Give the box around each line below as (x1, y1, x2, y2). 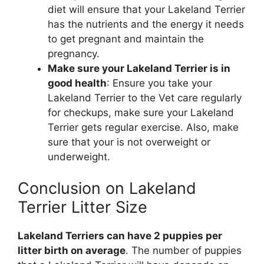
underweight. (48, 150, 110, 163)
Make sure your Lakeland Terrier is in (48, 62, 230, 74)
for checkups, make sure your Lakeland (48, 106, 234, 118)
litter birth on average (18, 245, 126, 257)
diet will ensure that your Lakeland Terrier (48, 3, 245, 15)
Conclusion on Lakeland (18, 179, 196, 199)
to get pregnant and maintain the (48, 32, 204, 45)
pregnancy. (48, 47, 100, 60)
